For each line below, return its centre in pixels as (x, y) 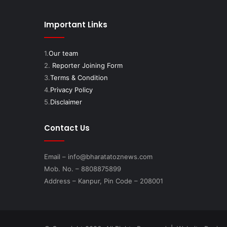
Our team (63, 53)
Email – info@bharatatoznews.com (98, 156)
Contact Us (67, 128)
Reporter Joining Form (87, 65)
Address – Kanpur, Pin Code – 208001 (104, 181)
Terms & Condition (79, 77)
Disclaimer (66, 102)
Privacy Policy (71, 89)
